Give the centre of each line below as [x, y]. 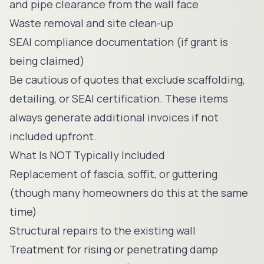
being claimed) [47, 61]
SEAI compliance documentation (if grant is [119, 42]
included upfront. [53, 136]
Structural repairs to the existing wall [103, 230]
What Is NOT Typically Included [87, 155]
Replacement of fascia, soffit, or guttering [113, 174]
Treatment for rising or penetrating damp [114, 249]
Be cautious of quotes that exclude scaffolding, [127, 80]
